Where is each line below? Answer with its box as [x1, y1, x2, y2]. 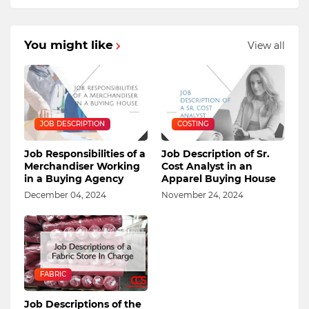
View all [248, 39, 285, 52]
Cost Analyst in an [161, 160, 252, 173]
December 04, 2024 [24, 190, 106, 201]
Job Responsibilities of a [24, 148, 146, 161]
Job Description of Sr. [161, 148, 270, 161]
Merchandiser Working [24, 160, 140, 173]
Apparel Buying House [161, 172, 276, 186]
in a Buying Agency [24, 172, 123, 186]
